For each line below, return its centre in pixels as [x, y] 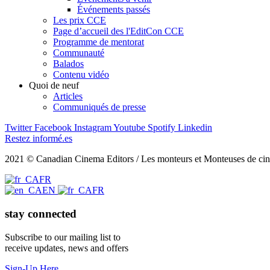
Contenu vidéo [81, 75]
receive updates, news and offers [67, 248]
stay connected [41, 214]
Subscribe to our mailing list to [63, 237]
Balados [68, 64]
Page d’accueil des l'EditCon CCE [118, 31]
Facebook [53, 128]
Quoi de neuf [54, 86]
